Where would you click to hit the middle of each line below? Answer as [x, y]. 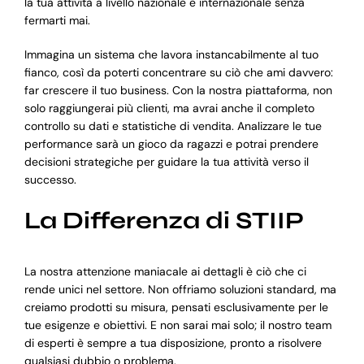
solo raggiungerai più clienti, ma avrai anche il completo [169, 108]
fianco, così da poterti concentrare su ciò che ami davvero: [178, 73]
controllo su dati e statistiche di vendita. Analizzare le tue [173, 126]
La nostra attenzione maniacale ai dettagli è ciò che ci [165, 272]
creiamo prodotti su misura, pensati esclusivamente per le [176, 308]
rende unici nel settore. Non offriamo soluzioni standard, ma [180, 290]
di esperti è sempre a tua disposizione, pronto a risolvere [173, 343]
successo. [50, 180]
